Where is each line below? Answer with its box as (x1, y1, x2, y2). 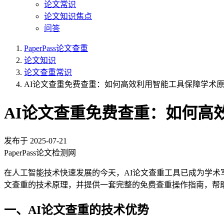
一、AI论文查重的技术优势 (4, 203, 149, 216)
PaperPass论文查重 (24, 44, 88, 52)
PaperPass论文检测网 (4, 148, 76, 157)
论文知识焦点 (44, 12, 92, 20)
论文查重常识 (24, 68, 72, 76)
